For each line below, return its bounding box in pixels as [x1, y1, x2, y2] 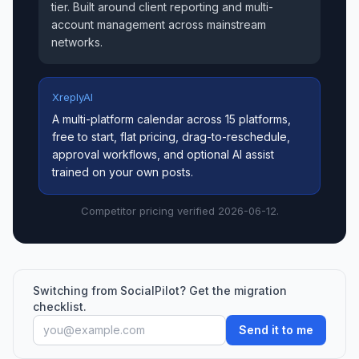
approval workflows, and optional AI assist [52, 147, 274, 161]
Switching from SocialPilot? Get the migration [33, 284, 287, 297]
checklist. [33, 300, 87, 313]
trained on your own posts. [52, 165, 193, 179]
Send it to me [239, 323, 313, 337]
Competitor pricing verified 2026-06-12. [80, 204, 279, 217]
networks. [51, 35, 103, 49]
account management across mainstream [51, 18, 266, 31]
